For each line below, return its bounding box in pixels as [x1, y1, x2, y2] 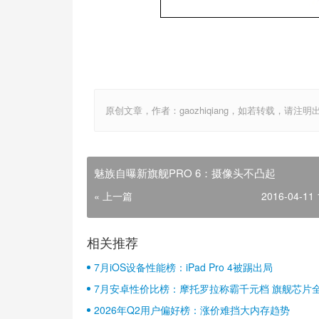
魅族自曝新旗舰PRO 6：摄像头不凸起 [94, 165, 276, 180]
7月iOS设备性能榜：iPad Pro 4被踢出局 [94, 260, 273, 274]
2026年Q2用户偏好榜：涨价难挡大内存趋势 [94, 303, 290, 317]
